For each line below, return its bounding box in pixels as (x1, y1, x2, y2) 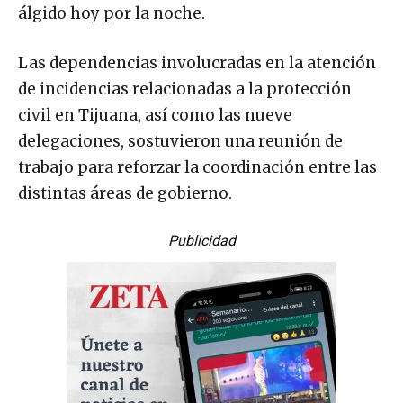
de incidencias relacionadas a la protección (18, 78, 352, 99)
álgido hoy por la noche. (18, 3, 205, 23)
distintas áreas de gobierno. (18, 183, 232, 203)
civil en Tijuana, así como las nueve (18, 104, 292, 125)
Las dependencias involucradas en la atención (18, 52, 376, 73)
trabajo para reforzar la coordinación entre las (18, 157, 377, 177)
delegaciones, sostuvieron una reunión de (18, 130, 343, 151)
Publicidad (167, 231, 236, 249)
